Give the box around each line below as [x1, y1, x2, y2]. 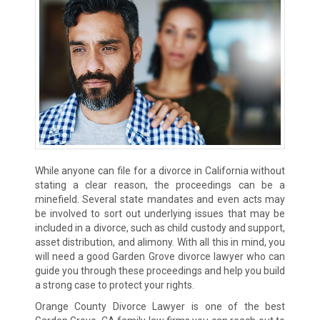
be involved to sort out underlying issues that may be [34, 208, 286, 220]
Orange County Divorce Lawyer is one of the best [34, 301, 286, 313]
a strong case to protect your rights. [34, 279, 194, 291]
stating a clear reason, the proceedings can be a [34, 179, 286, 191]
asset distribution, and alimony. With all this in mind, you [34, 236, 286, 249]
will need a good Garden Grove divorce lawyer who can [34, 251, 286, 263]
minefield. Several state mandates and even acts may [34, 194, 286, 206]
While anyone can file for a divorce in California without [34, 165, 286, 177]
